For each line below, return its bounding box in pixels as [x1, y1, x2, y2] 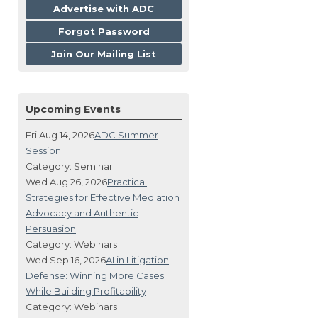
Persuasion [26, 222, 76, 234]
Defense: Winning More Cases [26, 269, 164, 281]
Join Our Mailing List [51, 48, 156, 60]
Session [26, 144, 61, 156]
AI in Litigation [106, 253, 169, 265]
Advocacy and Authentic [26, 207, 138, 219]
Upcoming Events [26, 102, 121, 116]
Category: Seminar [26, 160, 113, 172]
